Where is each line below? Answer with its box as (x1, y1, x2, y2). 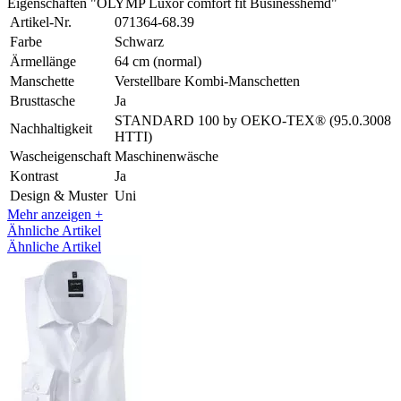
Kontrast (10, 167, 58, 183)
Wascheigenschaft (10, 148, 111, 164)
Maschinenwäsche (115, 148, 218, 164)
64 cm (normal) (115, 53, 201, 69)
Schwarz (115, 33, 164, 49)
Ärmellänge (10, 53, 76, 69)
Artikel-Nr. (10, 13, 72, 30)
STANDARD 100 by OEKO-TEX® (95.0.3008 (115, 112, 391, 128)
